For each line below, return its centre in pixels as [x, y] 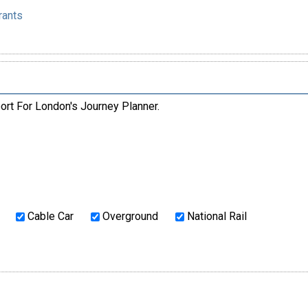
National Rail [215, 217]
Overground [129, 217]
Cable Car [49, 217]
